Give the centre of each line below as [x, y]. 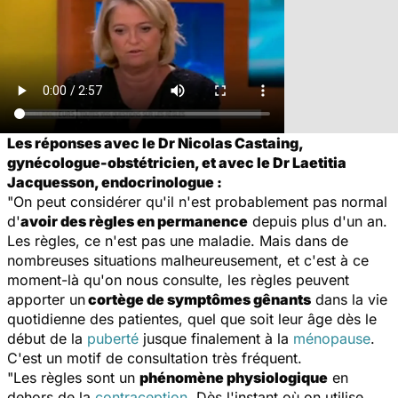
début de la [47, 338]
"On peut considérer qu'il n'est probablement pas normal [197, 201]
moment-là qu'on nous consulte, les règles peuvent [178, 279]
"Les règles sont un [73, 377]
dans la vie [349, 299]
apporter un [46, 299]
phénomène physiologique [234, 377]
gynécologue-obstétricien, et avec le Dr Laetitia [177, 162]
